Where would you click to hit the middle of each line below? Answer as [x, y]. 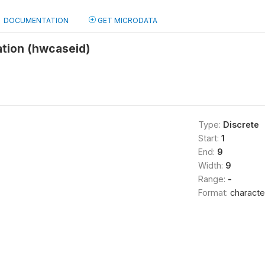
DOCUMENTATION [36, 20]
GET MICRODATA [127, 20]
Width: [211, 165]
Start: [209, 138]
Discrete [241, 125]
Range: [213, 179]
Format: [214, 193]
